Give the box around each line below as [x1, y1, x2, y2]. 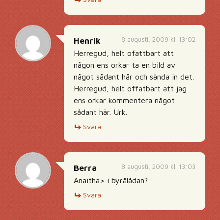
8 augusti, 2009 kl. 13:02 [121, 35, 195, 44]
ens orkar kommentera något [74, 96, 175, 105]
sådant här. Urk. [74, 108, 127, 117]
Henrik [74, 36, 101, 46]
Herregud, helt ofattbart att [74, 49, 174, 58]
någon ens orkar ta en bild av [74, 60, 175, 70]
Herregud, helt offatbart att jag [74, 84, 187, 93]
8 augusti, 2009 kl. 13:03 [121, 163, 195, 171]
